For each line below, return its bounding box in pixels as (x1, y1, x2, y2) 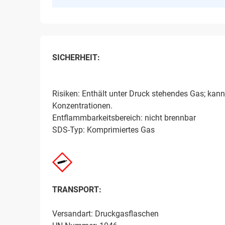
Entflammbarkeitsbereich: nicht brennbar (52, 113, 196, 123)
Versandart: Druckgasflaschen (52, 209, 159, 219)
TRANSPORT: (52, 185, 101, 195)
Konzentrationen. (52, 101, 113, 111)
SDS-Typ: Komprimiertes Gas (52, 125, 155, 135)
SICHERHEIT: (52, 53, 100, 63)
